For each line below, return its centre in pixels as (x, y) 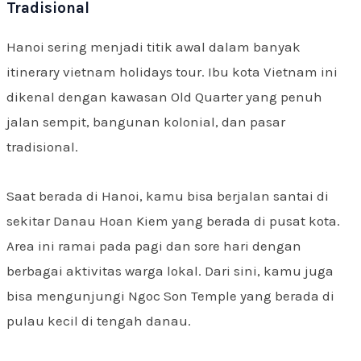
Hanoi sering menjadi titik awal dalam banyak (154, 47)
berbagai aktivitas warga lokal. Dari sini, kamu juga (170, 271)
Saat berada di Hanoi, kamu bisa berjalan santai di (168, 196)
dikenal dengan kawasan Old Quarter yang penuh (164, 97)
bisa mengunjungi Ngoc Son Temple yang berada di (170, 296)
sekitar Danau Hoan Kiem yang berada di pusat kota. (173, 221)
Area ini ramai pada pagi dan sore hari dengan (154, 246)
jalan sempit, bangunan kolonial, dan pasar (146, 122)
